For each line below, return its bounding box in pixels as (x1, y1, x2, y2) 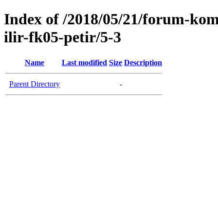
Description (124, 58, 162, 67)
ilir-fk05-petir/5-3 (4, 28, 121, 46)
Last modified (62, 58, 107, 67)
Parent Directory (9, 79, 60, 88)
